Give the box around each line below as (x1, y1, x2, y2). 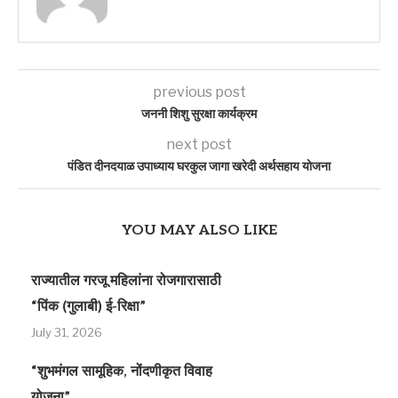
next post (166, 136, 232, 154)
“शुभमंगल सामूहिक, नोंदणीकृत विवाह (31, 363, 212, 381)
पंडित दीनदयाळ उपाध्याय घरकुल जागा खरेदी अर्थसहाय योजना (68, 159, 330, 175)
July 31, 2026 (31, 325, 102, 340)
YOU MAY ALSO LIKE (121, 222, 277, 240)
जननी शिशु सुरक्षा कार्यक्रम (141, 107, 257, 123)
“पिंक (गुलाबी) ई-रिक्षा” (31, 298, 146, 316)
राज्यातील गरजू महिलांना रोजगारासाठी (31, 273, 221, 291)
